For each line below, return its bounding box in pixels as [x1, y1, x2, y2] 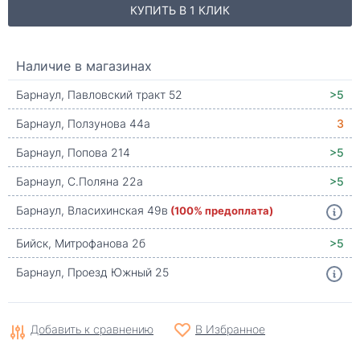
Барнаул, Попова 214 [16, 145, 130, 160]
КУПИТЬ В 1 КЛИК [130, 2, 230, 18]
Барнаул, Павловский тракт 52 [16, 87, 182, 102]
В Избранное [195, 321, 265, 337]
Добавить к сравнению [31, 321, 153, 337]
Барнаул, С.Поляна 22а [16, 174, 143, 189]
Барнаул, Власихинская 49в [16, 202, 168, 218]
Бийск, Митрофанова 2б [16, 235, 145, 251]
